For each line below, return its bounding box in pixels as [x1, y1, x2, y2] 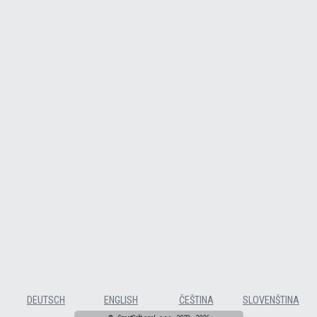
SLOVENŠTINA [243, 294, 299, 307]
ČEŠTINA [178, 294, 214, 307]
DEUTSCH [27, 294, 65, 307]
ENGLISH [104, 294, 138, 307]
